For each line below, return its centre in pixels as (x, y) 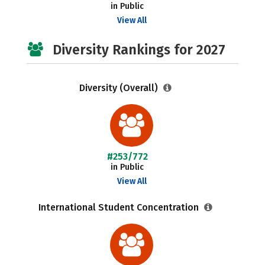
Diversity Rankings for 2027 (139, 50)
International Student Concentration (120, 207)
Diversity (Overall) (120, 88)
